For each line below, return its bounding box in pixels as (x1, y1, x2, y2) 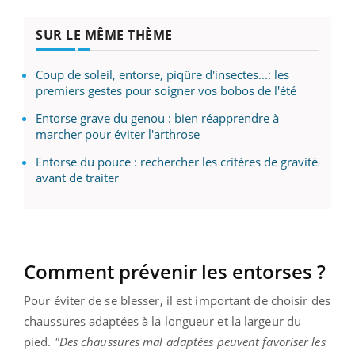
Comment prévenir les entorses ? (24, 258, 326, 284)
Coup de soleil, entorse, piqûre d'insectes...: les (36, 66, 289, 82)
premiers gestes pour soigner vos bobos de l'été (36, 82, 296, 98)
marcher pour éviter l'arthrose (36, 125, 200, 142)
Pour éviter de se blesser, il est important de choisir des (24, 292, 330, 308)
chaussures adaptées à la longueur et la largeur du (24, 312, 302, 329)
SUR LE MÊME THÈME (36, 25, 173, 44)
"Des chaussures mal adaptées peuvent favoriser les (54, 333, 326, 349)
